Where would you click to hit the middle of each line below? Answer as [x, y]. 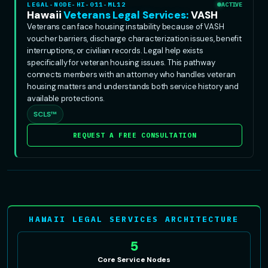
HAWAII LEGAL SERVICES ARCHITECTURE [134, 219]
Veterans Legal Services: [127, 15]
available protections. [66, 98]
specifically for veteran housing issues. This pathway [121, 62]
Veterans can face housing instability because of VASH [126, 26]
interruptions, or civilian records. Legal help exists [115, 50]
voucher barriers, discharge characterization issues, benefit [134, 38]
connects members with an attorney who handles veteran [131, 74]
